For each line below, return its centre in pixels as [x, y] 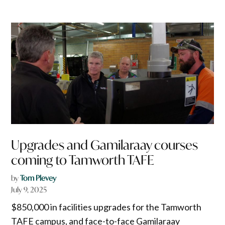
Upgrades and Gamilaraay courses [105, 145]
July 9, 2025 [29, 190]
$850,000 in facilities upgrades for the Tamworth [106, 207]
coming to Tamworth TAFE [83, 160]
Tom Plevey [38, 178]
